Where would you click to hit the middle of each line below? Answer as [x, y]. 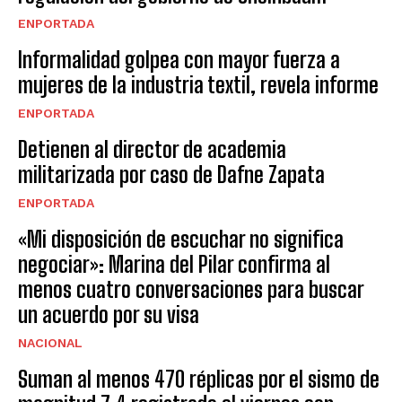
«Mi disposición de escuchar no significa [181, 239]
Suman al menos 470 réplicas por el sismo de [199, 379]
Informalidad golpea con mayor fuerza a [179, 59]
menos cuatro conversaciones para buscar [191, 289]
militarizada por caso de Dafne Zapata [171, 174]
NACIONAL [50, 342]
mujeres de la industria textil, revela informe [198, 84]
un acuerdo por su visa [109, 314]
